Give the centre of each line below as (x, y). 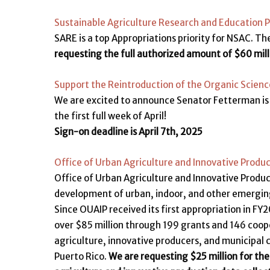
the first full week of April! (110, 116)
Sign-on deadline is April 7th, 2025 (128, 132)
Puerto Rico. (81, 256)
